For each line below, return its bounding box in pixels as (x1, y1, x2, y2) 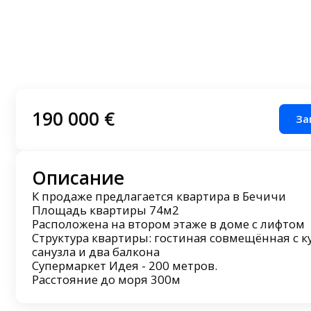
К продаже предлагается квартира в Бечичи (31, 188, 286, 205)
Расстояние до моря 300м (31, 271, 180, 288)
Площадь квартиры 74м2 (31, 202, 179, 219)
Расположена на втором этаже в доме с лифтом (31, 216, 305, 233)
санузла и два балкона (31, 244, 160, 260)
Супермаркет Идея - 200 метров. (31, 258, 217, 274)
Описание (31, 165, 124, 191)
